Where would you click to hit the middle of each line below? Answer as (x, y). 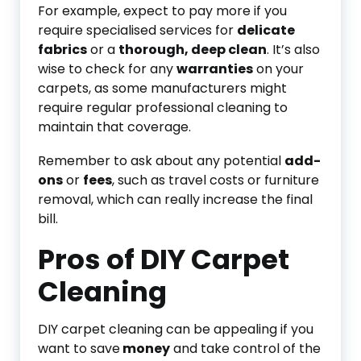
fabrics (62, 50)
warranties (215, 69)
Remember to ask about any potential (161, 161)
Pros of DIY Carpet (164, 259)
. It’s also (293, 50)
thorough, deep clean (193, 50)
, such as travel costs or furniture (216, 180)
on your (278, 69)
